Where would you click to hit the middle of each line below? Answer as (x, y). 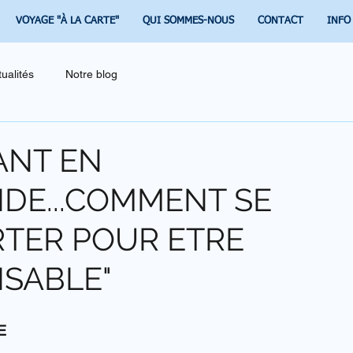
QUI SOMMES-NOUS (188, 21)
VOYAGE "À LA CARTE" (67, 21)
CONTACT (280, 21)
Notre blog (91, 74)
